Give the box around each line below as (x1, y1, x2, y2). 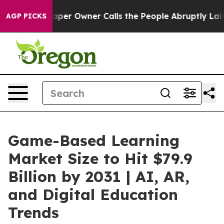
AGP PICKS (6, 11, 46, 20)
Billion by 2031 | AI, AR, (8, 167, 189, 186)
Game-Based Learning (8, 131, 179, 150)
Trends (8, 203, 59, 222)
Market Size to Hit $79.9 (8, 149, 192, 168)
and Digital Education (8, 185, 178, 204)
